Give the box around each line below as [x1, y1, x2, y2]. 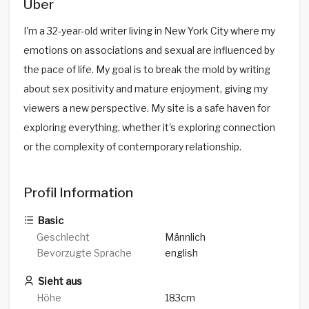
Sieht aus [35, 275, 82, 288]
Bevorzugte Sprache [37, 247, 132, 259]
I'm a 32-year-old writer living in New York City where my [23, 24, 275, 37]
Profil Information [23, 184, 133, 201]
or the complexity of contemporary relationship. [23, 140, 241, 152]
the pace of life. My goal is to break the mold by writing [23, 63, 270, 75]
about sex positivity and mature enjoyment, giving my [23, 82, 268, 94]
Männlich [165, 231, 206, 243]
